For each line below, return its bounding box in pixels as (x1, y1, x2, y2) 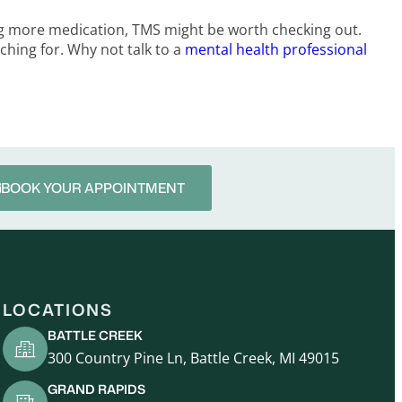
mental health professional (185, 39, 367, 60)
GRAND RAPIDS (47, 380, 145, 398)
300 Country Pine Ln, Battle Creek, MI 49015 (47, 348, 339, 369)
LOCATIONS (2, 298, 113, 322)
